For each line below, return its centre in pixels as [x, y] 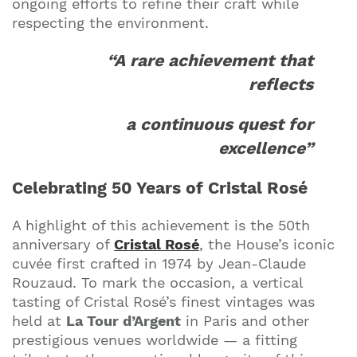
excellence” [266, 148]
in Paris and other [245, 321]
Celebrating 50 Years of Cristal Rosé [160, 188]
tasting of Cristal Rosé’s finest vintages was [163, 302]
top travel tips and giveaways [178, 86]
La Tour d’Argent [124, 321]
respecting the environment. [110, 23]
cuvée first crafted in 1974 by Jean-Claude [159, 264]
